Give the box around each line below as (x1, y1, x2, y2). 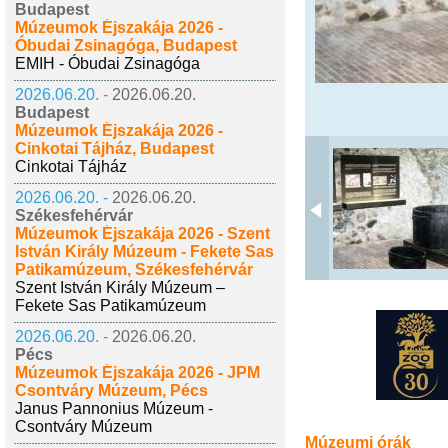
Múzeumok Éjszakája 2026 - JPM (15, 364, 260, 381)
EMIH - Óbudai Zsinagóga (15, 55, 200, 72)
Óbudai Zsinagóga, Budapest (15, 37, 237, 54)
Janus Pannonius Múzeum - (15, 400, 213, 417)
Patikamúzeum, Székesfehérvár (15, 261, 253, 278)
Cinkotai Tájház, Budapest (15, 140, 214, 157)
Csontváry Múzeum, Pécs (15, 382, 208, 399)
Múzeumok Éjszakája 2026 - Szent (15, 225, 270, 242)
